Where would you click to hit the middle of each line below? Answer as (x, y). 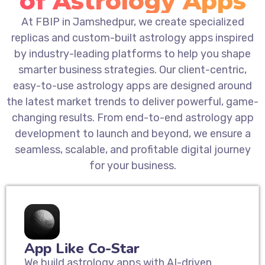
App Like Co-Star (82, 249)
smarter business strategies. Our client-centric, (132, 70)
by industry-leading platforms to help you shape (132, 54)
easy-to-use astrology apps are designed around (132, 86)
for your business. (132, 166)
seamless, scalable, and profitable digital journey (132, 150)
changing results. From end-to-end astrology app (132, 118)
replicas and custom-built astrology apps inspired (132, 38)
